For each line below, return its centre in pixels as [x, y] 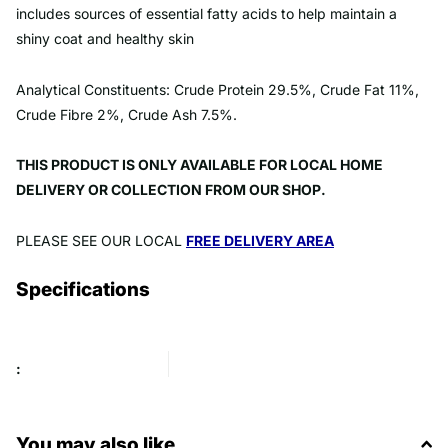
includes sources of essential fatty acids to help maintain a [206, 13]
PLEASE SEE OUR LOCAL [101, 241]
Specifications [83, 290]
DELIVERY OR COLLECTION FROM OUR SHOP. [171, 190]
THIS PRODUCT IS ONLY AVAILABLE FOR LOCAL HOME [199, 165]
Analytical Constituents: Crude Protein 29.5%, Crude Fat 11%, [217, 89]
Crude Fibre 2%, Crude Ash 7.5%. [126, 114]
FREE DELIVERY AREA [260, 241]
